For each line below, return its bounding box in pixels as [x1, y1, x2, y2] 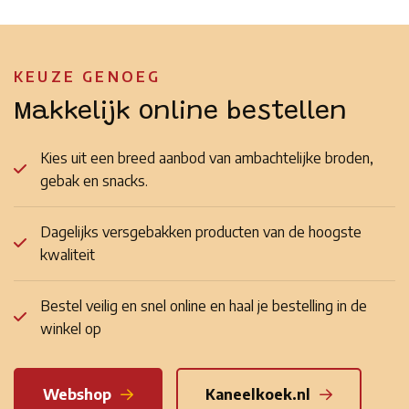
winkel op [40, 319, 101, 338]
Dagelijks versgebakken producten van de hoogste [40, 222, 362, 241]
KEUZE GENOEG [14, 67, 162, 86]
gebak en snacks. [40, 171, 148, 190]
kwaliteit [40, 245, 95, 264]
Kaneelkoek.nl [205, 384, 310, 404]
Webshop [43, 384, 111, 404]
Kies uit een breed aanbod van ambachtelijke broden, [40, 148, 373, 167]
